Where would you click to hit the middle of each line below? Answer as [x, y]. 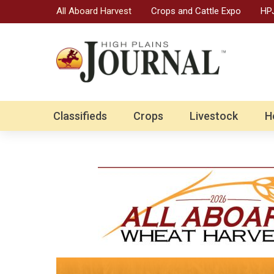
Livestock [214, 116]
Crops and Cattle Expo [196, 11]
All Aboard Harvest [94, 11]
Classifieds [80, 116]
